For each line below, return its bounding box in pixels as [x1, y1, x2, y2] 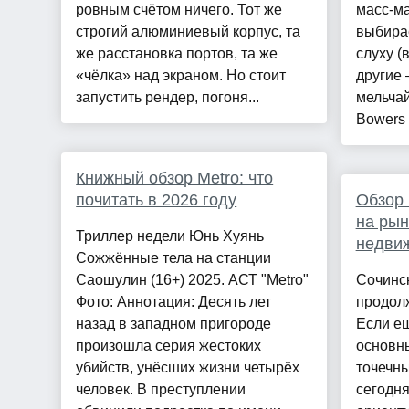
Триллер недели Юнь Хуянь [76, 228, 265, 245]
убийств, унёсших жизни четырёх [76, 360, 300, 376]
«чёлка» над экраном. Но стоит [76, 68, 287, 84]
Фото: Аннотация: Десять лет [76, 294, 272, 310]
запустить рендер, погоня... [76, 89, 260, 106]
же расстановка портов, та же [76, 46, 278, 62]
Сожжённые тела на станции [76, 250, 272, 267]
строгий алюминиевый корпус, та [76, 24, 301, 40]
